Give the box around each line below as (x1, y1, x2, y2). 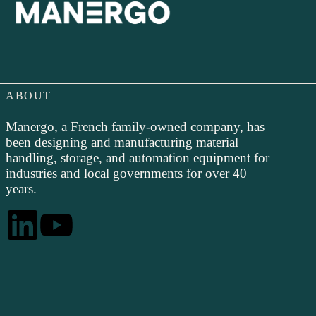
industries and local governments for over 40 (6, 166, 247, 181)
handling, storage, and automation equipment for (6, 150, 269, 165)
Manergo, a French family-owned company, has (6, 119, 265, 134)
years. (6, 181, 37, 196)
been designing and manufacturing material (6, 135, 238, 150)
